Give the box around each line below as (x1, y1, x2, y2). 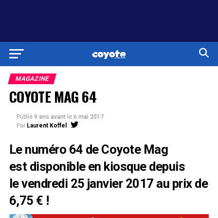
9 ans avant (34, 113, 66, 120)
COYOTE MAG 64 (9, 86, 97, 107)
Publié (16, 113, 33, 120)
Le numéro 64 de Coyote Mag (9, 142, 168, 157)
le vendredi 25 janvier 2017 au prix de (9, 176, 208, 191)
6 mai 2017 (73, 113, 104, 120)
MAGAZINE (14, 74, 50, 82)
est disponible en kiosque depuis (9, 159, 185, 174)
